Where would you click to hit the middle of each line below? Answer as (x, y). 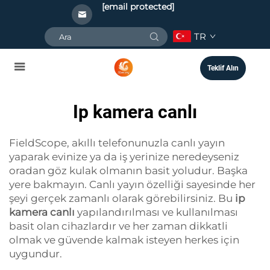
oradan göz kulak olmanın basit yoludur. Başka (128, 171)
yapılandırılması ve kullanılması (158, 212)
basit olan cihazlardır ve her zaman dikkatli (118, 226)
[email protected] (138, 7)
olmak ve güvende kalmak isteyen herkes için (124, 240)
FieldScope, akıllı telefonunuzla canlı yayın (117, 143)
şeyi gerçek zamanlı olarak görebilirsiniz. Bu (122, 198)
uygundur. (36, 254)
